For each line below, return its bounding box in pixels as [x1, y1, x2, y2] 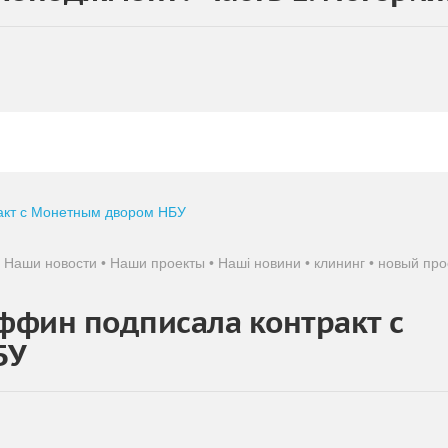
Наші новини [218, 254, 301, 271]
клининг [314, 254, 365, 271]
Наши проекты [110, 254, 205, 271]
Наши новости [4, 254, 97, 271]
